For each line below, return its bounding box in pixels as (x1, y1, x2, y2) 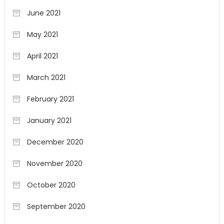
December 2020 (26, 137, 83, 147)
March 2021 (26, 72, 65, 82)
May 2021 (26, 29, 58, 39)
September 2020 (26, 201, 85, 211)
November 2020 (26, 158, 82, 168)
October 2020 (26, 180, 75, 190)
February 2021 (26, 94, 74, 104)
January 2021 (26, 115, 71, 125)
